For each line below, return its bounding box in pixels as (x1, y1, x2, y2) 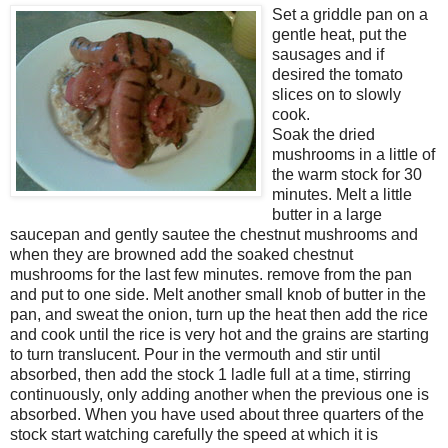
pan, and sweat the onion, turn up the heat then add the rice (10, 305, 428, 323)
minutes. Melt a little (272, 185, 412, 203)
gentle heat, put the (272, 25, 407, 43)
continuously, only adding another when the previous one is (10, 385, 429, 403)
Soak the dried (272, 125, 375, 143)
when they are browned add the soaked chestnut (10, 245, 353, 263)
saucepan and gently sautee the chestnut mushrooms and (10, 225, 418, 243)
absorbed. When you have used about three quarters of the (10, 405, 424, 423)
